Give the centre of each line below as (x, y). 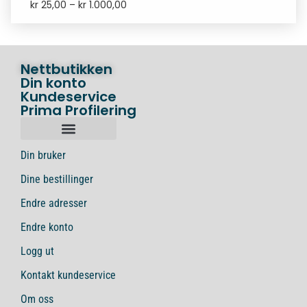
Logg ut (37, 251)
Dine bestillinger (57, 180)
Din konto (53, 83)
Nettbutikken (66, 70)
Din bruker (43, 156)
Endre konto (47, 228)
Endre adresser (54, 204)
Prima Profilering (78, 111)
